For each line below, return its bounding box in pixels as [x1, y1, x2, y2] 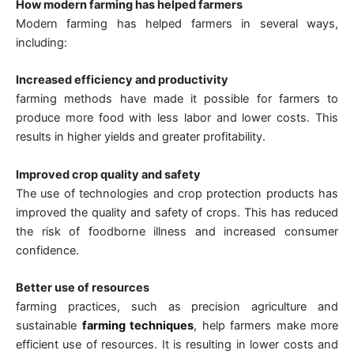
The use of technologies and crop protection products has [16, 186, 338, 201]
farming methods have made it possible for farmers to [16, 92, 338, 107]
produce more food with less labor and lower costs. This [16, 111, 338, 126]
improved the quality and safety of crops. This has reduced [16, 205, 338, 220]
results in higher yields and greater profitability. [16, 130, 265, 145]
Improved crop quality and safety [16, 167, 201, 182]
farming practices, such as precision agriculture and [16, 299, 338, 314]
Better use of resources [16, 281, 149, 296]
